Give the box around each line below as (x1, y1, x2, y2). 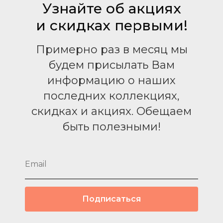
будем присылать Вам (48, 58, 175, 72)
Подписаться (82, 194, 141, 204)
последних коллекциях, (43, 89, 180, 103)
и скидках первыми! (35, 17, 188, 34)
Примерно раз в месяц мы (35, 43, 188, 56)
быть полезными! (62, 120, 161, 133)
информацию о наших (47, 74, 176, 87)
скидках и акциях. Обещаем (31, 105, 192, 118)
